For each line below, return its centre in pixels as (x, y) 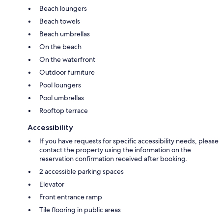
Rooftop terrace (64, 110)
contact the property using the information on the (115, 150)
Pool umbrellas (62, 97)
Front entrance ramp (71, 197)
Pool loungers (60, 85)
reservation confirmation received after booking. (113, 158)
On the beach (60, 46)
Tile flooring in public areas (80, 209)
